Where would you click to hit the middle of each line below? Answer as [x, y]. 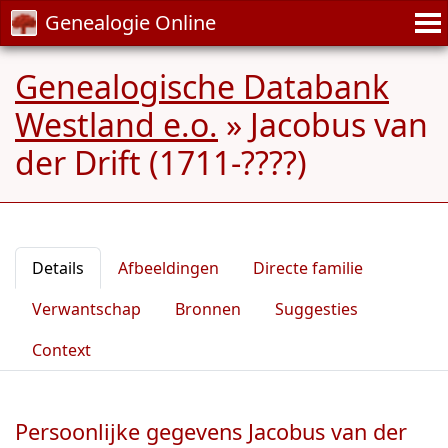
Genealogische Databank [202, 86]
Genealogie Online [130, 22]
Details [58, 268]
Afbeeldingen [168, 268]
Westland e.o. [116, 124]
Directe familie [308, 268]
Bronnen [208, 309]
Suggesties [316, 309]
